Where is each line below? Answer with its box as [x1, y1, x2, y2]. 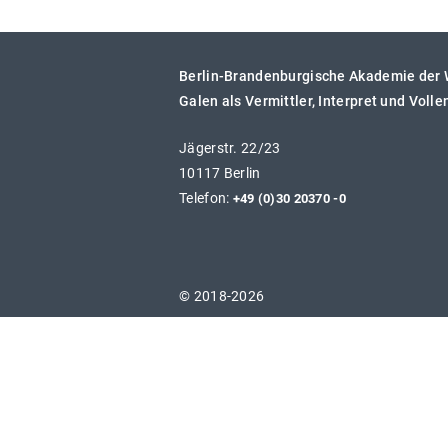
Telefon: [179, 189, 233, 207]
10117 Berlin [179, 164, 261, 182]
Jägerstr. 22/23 [179, 139, 281, 157]
